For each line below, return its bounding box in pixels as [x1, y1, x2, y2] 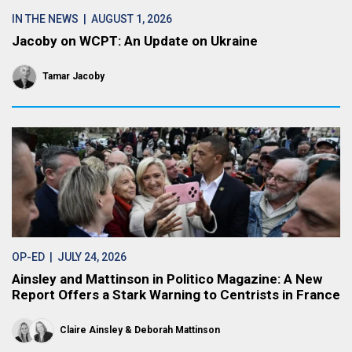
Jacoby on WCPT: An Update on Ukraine [12, 33, 258, 49]
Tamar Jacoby [42, 71, 104, 82]
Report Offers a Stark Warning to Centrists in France [12, 287, 340, 302]
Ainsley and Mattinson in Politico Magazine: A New [12, 271, 322, 287]
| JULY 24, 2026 [45, 251, 126, 263]
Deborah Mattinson [134, 324, 220, 335]
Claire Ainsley [60, 324, 123, 335]
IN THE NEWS [12, 13, 79, 25]
